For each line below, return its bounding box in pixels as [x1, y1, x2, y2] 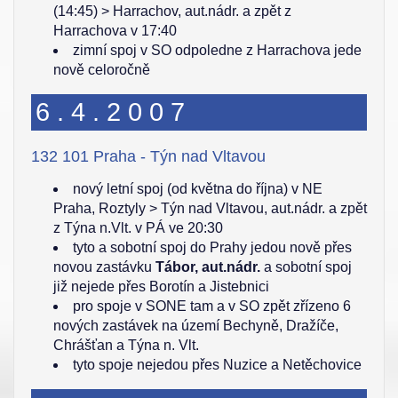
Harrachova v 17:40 [53, 23, 177, 38]
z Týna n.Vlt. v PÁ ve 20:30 [53, 220, 223, 235]
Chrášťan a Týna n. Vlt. [53, 338, 199, 353]
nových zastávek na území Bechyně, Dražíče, [53, 318, 338, 333]
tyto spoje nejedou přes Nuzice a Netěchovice [73, 357, 362, 372]
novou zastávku [53, 259, 155, 275]
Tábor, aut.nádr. [155, 259, 260, 275]
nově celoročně [53, 62, 150, 77]
